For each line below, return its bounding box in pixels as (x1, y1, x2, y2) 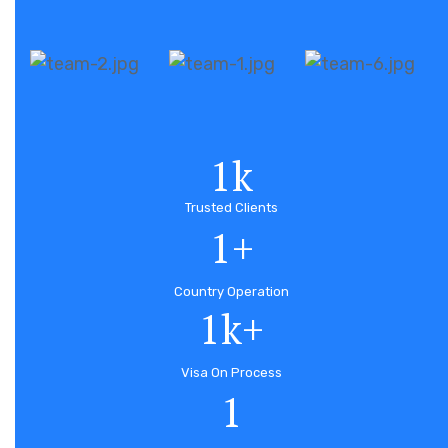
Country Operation (174, 284, 289, 300)
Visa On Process (181, 365, 282, 381)
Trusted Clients (185, 200, 278, 216)
